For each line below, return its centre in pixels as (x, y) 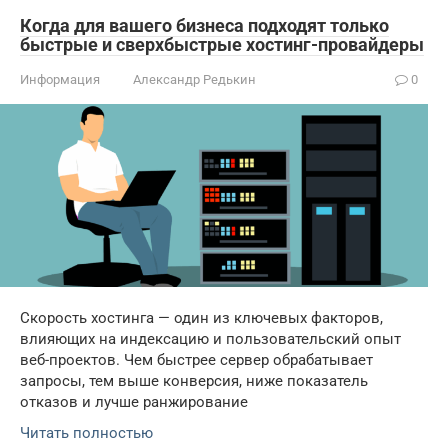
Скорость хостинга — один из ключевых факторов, (201, 318)
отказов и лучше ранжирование (134, 402)
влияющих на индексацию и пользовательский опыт (210, 339)
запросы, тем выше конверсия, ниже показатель (194, 381)
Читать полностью (86, 433)
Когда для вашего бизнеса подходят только (204, 25)
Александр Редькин (194, 79)
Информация (60, 79)
